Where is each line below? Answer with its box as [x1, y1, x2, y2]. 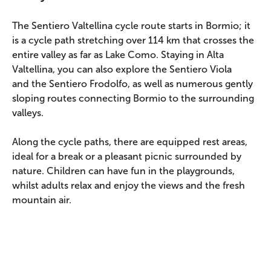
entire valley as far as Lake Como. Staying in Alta [12, 50, 224, 60]
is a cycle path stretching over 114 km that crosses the [12, 35, 254, 45]
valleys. [12, 108, 44, 118]
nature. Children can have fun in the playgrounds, [12, 166, 235, 176]
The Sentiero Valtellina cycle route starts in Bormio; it [12, 21, 250, 31]
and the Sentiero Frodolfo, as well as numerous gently [12, 79, 253, 89]
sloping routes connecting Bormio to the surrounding [12, 93, 254, 103]
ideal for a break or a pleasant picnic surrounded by [12, 151, 241, 162]
